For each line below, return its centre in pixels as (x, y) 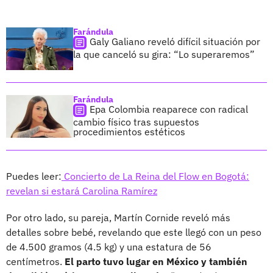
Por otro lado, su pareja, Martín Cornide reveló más (118, 217)
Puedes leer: (34, 176)
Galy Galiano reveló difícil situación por (175, 41)
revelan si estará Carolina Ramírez (82, 190)
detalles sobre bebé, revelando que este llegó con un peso (134, 232)
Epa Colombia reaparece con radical (169, 109)
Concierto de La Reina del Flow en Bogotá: (155, 176)
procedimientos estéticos (129, 131)
